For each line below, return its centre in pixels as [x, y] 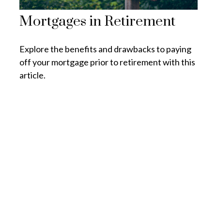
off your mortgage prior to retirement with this [107, 62]
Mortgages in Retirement [97, 21]
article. [32, 75]
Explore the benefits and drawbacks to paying [105, 49]
